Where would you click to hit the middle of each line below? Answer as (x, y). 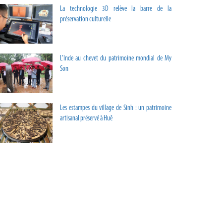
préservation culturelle (85, 19)
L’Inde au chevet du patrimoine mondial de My (116, 58)
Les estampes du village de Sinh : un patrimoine (116, 108)
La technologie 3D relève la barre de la (116, 9)
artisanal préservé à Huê (86, 118)
